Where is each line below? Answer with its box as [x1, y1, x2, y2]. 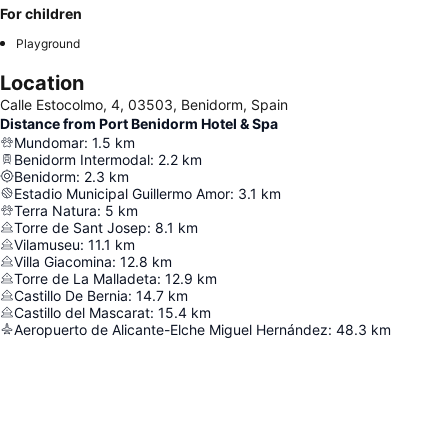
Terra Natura [14, 201, 97, 219]
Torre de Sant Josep [14, 218, 147, 236]
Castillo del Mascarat [14, 303, 150, 321]
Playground [16, 35, 80, 51]
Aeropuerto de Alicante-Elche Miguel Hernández [14, 320, 328, 338]
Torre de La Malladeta [14, 269, 157, 287]
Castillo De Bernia [14, 286, 128, 304]
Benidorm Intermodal [14, 150, 150, 168]
